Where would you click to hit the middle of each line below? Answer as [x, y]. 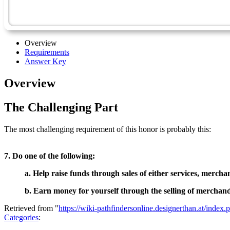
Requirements [47, 52]
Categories [21, 217]
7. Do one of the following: [50, 156]
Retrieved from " [31, 208]
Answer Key [45, 61]
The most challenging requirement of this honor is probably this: [108, 129]
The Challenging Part [61, 107]
